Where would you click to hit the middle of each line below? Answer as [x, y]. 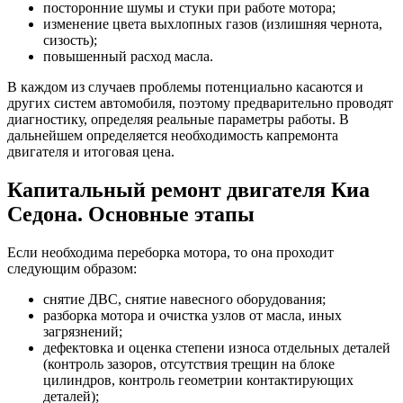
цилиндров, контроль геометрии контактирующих [198, 380]
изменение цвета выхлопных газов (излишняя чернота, [213, 24]
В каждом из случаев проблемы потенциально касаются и [185, 87]
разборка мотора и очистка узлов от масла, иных [193, 315]
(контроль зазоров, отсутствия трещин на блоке [189, 363]
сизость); [70, 40]
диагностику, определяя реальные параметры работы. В [178, 120]
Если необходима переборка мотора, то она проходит [170, 252]
